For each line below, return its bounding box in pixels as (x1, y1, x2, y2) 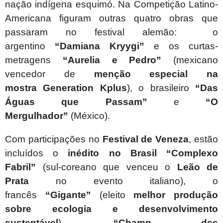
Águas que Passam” (5, 97, 147, 108)
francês (5, 190, 45, 201)
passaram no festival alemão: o (5, 27, 218, 38)
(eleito (91, 190, 134, 201)
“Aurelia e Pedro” (62, 55, 162, 66)
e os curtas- (144, 41, 218, 52)
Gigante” (50, 190, 91, 201)
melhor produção (133, 190, 218, 201)
